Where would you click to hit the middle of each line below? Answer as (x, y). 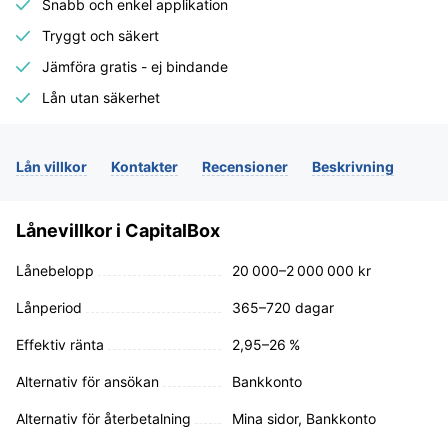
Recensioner (245, 166)
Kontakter (144, 166)
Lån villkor (51, 166)
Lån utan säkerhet (101, 97)
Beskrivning (353, 166)
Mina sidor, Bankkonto (304, 418)
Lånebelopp (55, 270)
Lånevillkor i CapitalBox (118, 230)
